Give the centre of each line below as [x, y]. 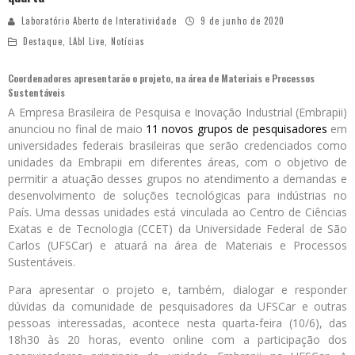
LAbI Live [87, 41]
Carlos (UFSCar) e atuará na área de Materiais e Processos [177, 245]
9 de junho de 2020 [242, 20]
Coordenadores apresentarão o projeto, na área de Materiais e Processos [161, 78]
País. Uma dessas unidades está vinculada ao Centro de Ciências [177, 212]
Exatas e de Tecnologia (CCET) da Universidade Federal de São [177, 228]
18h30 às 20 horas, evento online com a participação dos [177, 339]
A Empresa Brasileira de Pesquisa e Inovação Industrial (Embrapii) [177, 112]
